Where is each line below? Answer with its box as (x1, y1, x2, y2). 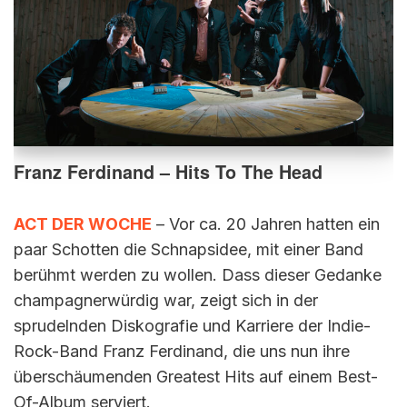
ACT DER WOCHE (14, 213, 152, 233)
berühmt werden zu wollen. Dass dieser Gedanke (14, 264, 382, 284)
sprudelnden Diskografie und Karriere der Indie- (14, 315, 371, 335)
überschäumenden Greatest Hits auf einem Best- (14, 366, 378, 386)
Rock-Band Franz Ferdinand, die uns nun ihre (14, 341, 350, 361)
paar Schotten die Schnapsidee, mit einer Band (14, 239, 363, 259)
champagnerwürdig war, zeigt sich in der (14, 290, 318, 310)
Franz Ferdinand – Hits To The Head (14, 158, 323, 184)
